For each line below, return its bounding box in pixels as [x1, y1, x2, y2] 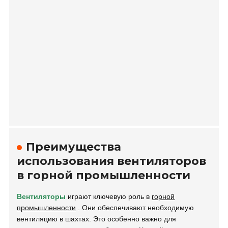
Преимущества [26, 139, 122, 154]
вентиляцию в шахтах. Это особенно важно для [17, 214, 177, 223]
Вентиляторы [17, 192, 66, 201]
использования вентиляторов [17, 154, 207, 168]
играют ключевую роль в [66, 192, 152, 201]
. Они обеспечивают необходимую [76, 203, 194, 212]
